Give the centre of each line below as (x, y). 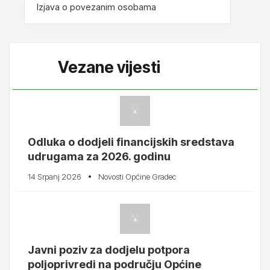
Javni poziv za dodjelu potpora (109, 250)
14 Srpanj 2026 (55, 176)
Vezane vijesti (109, 67)
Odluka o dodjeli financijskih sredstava (131, 142)
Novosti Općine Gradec (137, 176)
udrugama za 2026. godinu (99, 156)
